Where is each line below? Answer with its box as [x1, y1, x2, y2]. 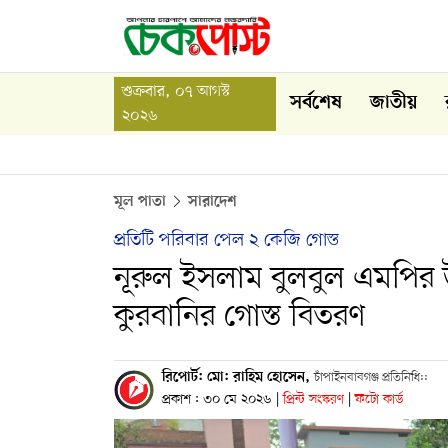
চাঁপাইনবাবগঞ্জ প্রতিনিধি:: [314, 369, 428, 386]
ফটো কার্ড [355, 390, 403, 409]
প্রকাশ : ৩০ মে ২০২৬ [162, 390, 272, 409]
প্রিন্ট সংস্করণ [283, 390, 348, 409]
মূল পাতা [114, 193, 166, 211]
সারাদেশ [188, 193, 237, 211]
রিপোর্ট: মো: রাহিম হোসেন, [162, 369, 314, 386]
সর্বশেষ [290, 92, 342, 115]
